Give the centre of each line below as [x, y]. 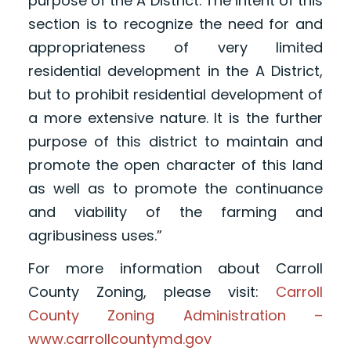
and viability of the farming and [175, 212]
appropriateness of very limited [175, 48]
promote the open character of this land [175, 165]
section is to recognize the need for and [175, 24]
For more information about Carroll [175, 269]
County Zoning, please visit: [152, 292]
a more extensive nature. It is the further [175, 118]
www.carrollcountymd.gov [119, 339]
